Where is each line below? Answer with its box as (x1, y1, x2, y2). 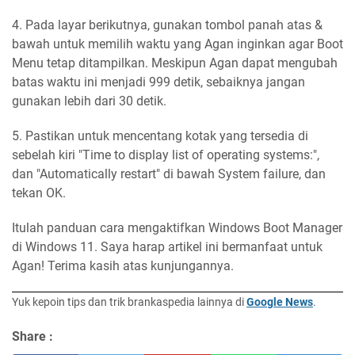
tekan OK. (12, 185, 66, 200)
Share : (12, 328, 53, 344)
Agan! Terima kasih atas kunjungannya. (12, 258, 234, 273)
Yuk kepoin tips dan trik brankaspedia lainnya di (12, 295, 246, 308)
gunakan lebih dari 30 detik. (12, 93, 170, 109)
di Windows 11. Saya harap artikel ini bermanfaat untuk (12, 239, 323, 254)
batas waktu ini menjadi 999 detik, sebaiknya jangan (12, 74, 305, 90)
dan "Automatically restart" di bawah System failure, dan (12, 166, 326, 181)
